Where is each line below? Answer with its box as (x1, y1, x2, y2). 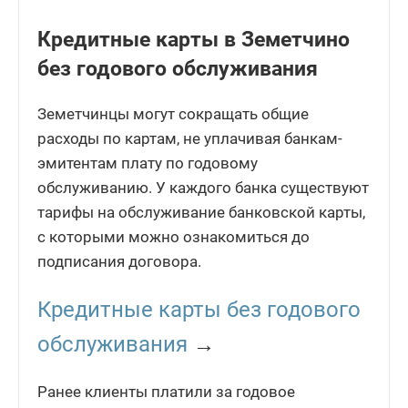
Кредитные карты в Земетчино (37, 27, 350, 53)
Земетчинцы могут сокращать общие (37, 105, 309, 124)
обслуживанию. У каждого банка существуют (37, 178, 369, 198)
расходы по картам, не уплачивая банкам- (37, 129, 342, 148)
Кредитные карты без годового (37, 297, 361, 323)
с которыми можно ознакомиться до (37, 228, 310, 247)
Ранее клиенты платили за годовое (37, 382, 295, 402)
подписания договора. (37, 252, 201, 271)
